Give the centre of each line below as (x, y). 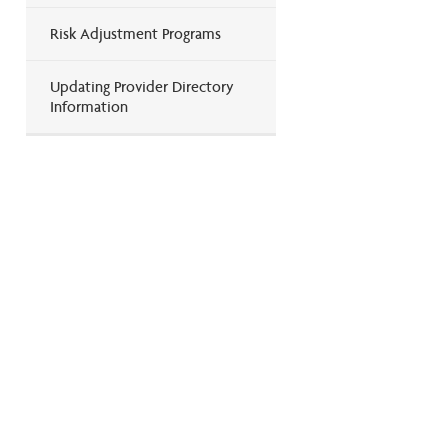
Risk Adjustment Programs (135, 33)
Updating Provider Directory (142, 86)
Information (89, 106)
